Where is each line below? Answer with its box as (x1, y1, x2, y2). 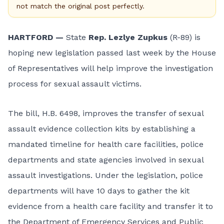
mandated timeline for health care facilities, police (8, 139, 203, 149)
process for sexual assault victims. (8, 79, 141, 88)
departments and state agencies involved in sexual (8, 155, 203, 164)
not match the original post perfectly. (16, 2, 144, 10)
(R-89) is (167, 32, 200, 42)
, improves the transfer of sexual (78, 108, 203, 118)
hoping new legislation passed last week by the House (8, 48, 216, 57)
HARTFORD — (8, 32, 66, 42)
